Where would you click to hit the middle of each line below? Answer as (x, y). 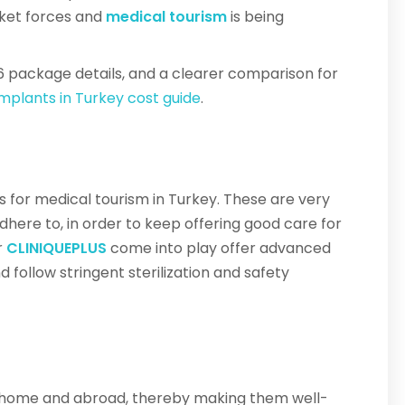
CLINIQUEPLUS (57, 249)
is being (255, 17)
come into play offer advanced (219, 249)
